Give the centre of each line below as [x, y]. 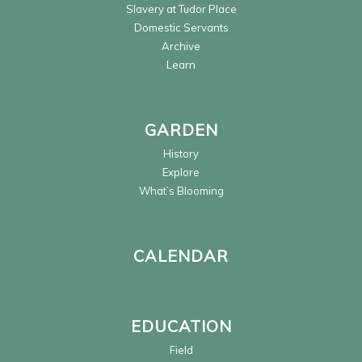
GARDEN [181, 129]
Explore [181, 172]
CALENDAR [181, 255]
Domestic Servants [181, 27]
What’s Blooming [181, 190]
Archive [181, 46]
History [181, 153]
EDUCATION [181, 326]
